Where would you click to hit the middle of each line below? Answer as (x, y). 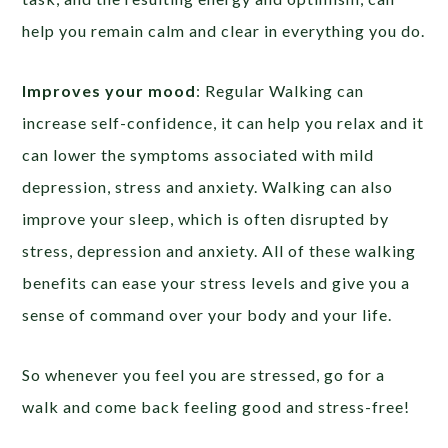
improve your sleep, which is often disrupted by (206, 218)
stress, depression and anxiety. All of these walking (219, 250)
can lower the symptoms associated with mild (198, 154)
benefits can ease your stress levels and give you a (216, 282)
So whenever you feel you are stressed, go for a (204, 374)
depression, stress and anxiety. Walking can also (208, 186)
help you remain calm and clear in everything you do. (224, 30)
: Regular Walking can (280, 90)
